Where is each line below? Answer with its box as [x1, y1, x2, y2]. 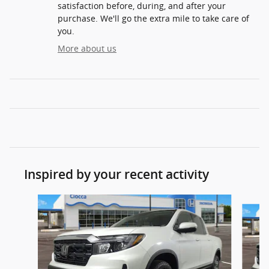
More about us [58, 43, 116, 55]
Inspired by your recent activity [24, 167, 209, 183]
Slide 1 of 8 [9, 195, 53, 207]
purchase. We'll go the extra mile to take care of [58, 13, 249, 25]
